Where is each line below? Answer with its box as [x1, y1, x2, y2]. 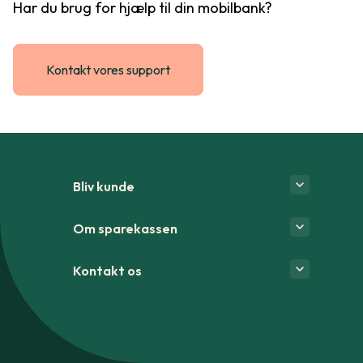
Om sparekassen [73, 220, 177, 237]
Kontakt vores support [46, 62, 170, 79]
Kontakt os [73, 263, 142, 280]
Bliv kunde [73, 178, 135, 195]
